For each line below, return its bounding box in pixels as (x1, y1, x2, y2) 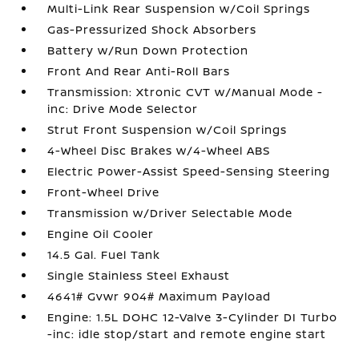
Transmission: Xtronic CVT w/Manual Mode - (47, 84, 324, 99)
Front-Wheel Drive (47, 184, 160, 200)
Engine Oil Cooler (47, 226, 155, 241)
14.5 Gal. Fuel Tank (47, 247, 161, 262)
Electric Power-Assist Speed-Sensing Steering (47, 163, 331, 179)
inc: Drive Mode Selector (47, 101, 199, 116)
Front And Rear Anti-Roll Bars (47, 63, 231, 79)
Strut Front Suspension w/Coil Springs (47, 122, 288, 137)
